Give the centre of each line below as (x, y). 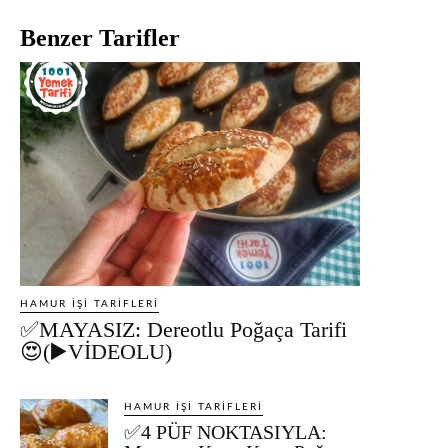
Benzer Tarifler (100, 37)
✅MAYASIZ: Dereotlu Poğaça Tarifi (183, 329)
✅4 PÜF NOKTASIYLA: (226, 431)
